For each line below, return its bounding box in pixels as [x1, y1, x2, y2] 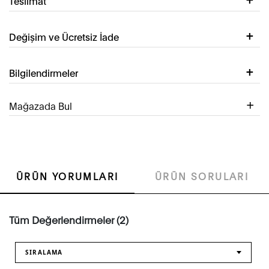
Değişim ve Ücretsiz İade [9, 30, 119, 43]
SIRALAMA [25, 248, 63, 257]
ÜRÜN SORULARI [154, 169, 249, 183]
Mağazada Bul [9, 99, 72, 112]
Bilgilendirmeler [9, 66, 78, 79]
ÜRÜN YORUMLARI [16, 169, 119, 183]
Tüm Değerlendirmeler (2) [9, 213, 128, 227]
